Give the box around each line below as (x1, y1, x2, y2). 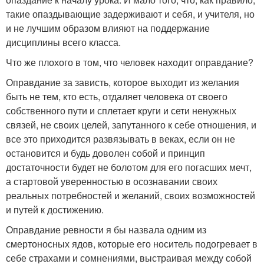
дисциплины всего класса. (6, 35, 121, 49)
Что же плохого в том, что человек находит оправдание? (6, 55, 253, 70)
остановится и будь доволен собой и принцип (6, 146, 205, 160)
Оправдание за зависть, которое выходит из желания (6, 75, 239, 90)
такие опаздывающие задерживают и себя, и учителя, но (6, 7, 255, 21)
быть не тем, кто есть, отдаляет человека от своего (6, 90, 227, 104)
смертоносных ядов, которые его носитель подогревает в (6, 237, 258, 251)
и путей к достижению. (6, 203, 104, 217)
